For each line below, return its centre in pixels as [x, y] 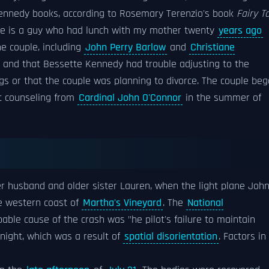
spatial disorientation [171, 237]
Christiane [213, 47]
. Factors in [242, 237]
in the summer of [222, 98]
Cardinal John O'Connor [130, 98]
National [205, 203]
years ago [240, 31]
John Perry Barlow [125, 47]
